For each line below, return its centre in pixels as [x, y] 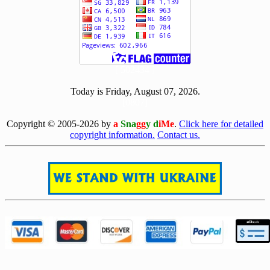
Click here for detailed [221, 124]
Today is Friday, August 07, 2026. [135, 92]
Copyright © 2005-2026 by [60, 124]
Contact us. [179, 135]
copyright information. [112, 135]
